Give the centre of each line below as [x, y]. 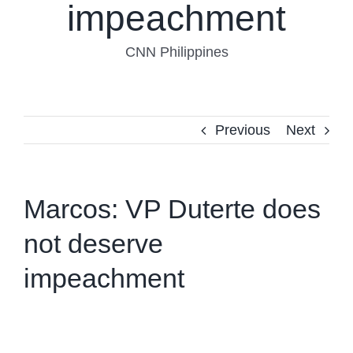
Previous [243, 130]
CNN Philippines [176, 52]
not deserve [93, 244]
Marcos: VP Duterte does [172, 209]
